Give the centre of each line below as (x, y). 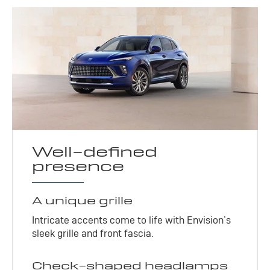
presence (78, 166)
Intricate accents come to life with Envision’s (132, 220)
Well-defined (95, 151)
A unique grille (83, 200)
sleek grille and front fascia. (93, 233)
